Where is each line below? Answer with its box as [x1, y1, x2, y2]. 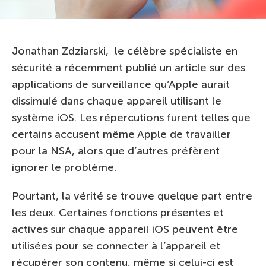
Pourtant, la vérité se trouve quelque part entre [12, 189, 252, 202]
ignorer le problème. [12, 161, 116, 174]
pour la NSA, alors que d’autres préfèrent [12, 144, 220, 157]
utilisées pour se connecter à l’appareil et [12, 239, 220, 252]
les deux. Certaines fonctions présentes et [12, 206, 224, 219]
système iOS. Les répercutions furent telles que [12, 111, 251, 124]
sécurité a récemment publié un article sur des [12, 61, 245, 74]
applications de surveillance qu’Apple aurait [12, 78, 230, 91]
